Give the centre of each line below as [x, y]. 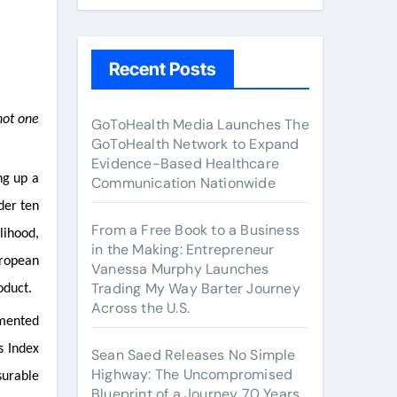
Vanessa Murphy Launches [180, 269]
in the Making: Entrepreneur [183, 249]
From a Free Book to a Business [195, 230]
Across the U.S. [140, 308]
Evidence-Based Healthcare [185, 163]
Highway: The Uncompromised [192, 374]
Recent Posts [163, 69]
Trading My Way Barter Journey [196, 288]
